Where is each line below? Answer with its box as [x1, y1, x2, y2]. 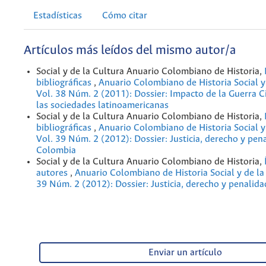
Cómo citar [102, 11, 147, 21]
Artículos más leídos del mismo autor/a [24, 44, 236, 58]
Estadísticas [33, 11, 82, 21]
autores [36, 168, 70, 178]
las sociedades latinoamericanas [36, 100, 169, 110]
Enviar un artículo [148, 248, 222, 258]
